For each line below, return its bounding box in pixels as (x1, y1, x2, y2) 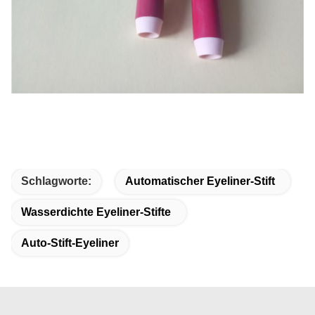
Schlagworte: (21, 174, 91, 187)
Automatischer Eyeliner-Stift (125, 174, 275, 187)
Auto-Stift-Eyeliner (21, 236, 119, 249)
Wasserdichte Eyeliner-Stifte (21, 205, 171, 218)
